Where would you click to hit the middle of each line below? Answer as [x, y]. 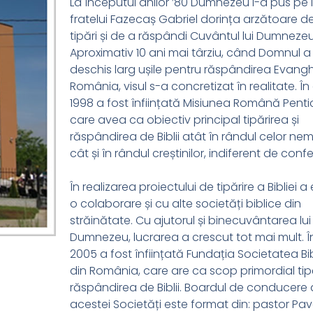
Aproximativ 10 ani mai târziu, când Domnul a [190, 53]
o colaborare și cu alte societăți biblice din [185, 204]
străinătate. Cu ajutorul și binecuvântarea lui [190, 220]
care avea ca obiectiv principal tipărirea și [184, 120]
